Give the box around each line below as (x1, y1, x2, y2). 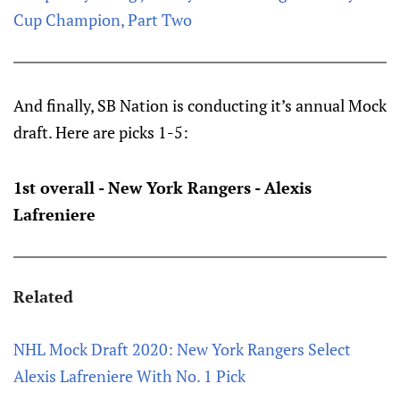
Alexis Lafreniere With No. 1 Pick (13, 365, 246, 387)
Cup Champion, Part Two (13, 9, 192, 30)
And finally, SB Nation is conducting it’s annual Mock (13, 95, 387, 116)
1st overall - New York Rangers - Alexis (13, 177, 312, 198)
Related (13, 286, 73, 307)
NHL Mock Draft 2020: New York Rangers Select (13, 338, 351, 360)
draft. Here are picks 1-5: (13, 121, 188, 143)
